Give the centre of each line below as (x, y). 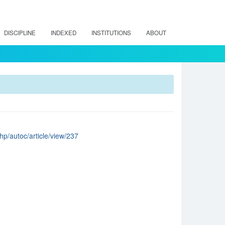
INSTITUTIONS (111, 33)
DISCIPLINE (20, 33)
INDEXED (64, 33)
